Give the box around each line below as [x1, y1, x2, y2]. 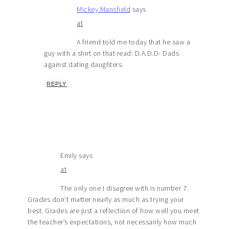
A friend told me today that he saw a [77, 37, 191, 47]
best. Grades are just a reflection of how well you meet [28, 206, 199, 216]
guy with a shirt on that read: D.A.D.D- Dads [44, 49, 179, 58]
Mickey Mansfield [77, 5, 131, 14]
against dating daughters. [44, 60, 124, 70]
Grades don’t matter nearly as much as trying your [28, 195, 184, 204]
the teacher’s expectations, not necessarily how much [28, 217, 197, 227]
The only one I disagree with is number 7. [60, 184, 189, 193]
